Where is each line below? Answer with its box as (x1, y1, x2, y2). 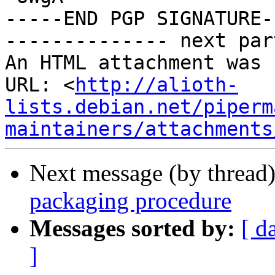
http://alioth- (75, 74, 238, 96)
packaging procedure (29, 187, 231, 214)
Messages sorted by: (29, 215, 235, 242)
